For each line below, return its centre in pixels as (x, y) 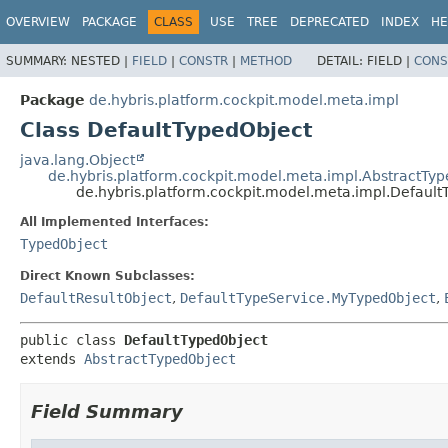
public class (72, 339)
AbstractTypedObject (160, 358)
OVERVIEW (38, 22)
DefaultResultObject (96, 297)
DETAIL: (342, 60)
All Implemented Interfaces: (114, 221)
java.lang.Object (77, 159)
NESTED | (101, 60)
